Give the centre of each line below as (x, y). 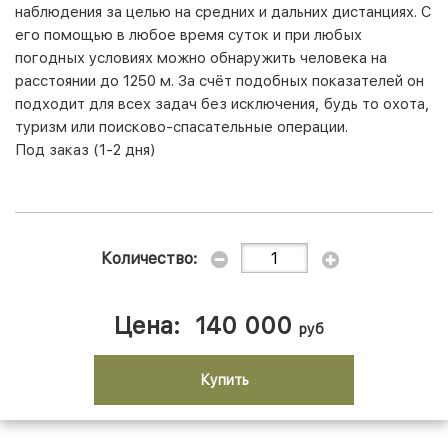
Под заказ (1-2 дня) (85, 150)
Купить (224, 379)
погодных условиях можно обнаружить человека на (201, 58)
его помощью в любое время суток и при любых (188, 35)
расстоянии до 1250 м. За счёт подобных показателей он (219, 81)
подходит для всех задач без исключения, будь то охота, (222, 104)
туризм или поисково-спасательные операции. (181, 127)
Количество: (149, 258)
